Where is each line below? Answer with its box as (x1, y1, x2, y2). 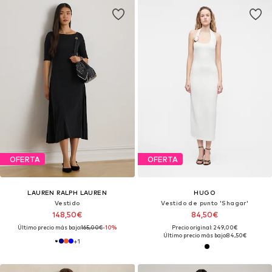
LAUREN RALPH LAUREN (27, 189, 107, 197)
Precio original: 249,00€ (172, 224, 238, 231)
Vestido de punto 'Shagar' (161, 199, 249, 207)
